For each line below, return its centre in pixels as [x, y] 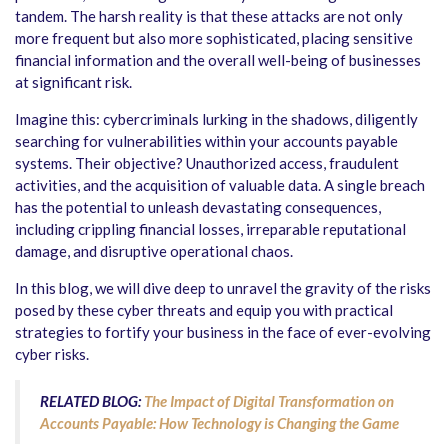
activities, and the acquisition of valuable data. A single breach [220, 184]
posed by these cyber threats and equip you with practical [204, 309]
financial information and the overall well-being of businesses [218, 59]
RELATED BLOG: [92, 400]
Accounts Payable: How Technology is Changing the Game [219, 422]
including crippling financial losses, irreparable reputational [210, 228]
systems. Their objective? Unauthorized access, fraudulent [207, 162]
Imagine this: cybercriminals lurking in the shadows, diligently [216, 118]
